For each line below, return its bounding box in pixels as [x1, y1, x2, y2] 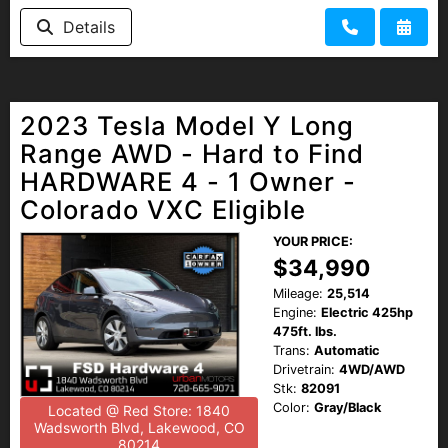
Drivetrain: [273, 361, 335, 377]
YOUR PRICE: [273, 233, 353, 249]
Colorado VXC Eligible [20, 193, 306, 225]
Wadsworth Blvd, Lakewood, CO [33, 418, 245, 436]
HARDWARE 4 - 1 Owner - [20, 165, 356, 197]
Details [53, 16, 115, 37]
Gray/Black [314, 399, 381, 415]
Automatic [314, 342, 380, 358]
